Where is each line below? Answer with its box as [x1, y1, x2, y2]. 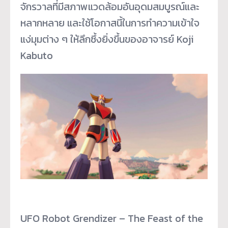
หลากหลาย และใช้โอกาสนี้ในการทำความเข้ [20, 15, 186, 31]
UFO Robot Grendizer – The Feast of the [20, 210, 203, 226]
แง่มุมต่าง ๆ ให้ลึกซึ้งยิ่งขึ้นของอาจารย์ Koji [20, 31, 193, 47]
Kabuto [20, 47, 53, 63]
